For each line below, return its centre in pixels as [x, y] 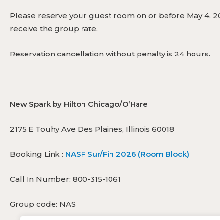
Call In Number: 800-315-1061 [65, 179]
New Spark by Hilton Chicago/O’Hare [79, 104]
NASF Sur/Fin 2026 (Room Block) [127, 154]
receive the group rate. [54, 28]
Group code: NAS [43, 204]
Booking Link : [37, 154]
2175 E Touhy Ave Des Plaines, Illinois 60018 [92, 129]
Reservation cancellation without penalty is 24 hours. [110, 54]
